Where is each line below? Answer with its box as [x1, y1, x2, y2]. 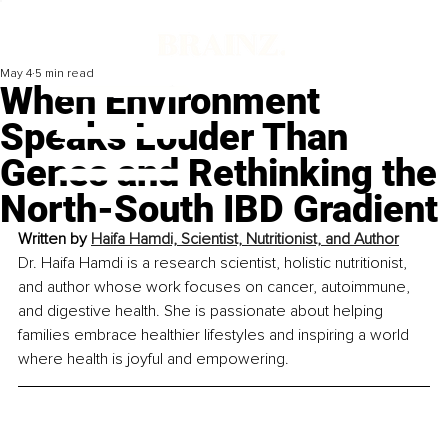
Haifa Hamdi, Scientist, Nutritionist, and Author [91, 229, 399, 250]
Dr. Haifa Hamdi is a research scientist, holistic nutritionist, [18, 253, 411, 274]
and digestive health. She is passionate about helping [18, 301, 387, 322]
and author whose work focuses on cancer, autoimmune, [18, 277, 414, 298]
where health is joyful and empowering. [18, 349, 289, 370]
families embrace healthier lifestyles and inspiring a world [18, 325, 413, 346]
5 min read [35, 66, 94, 82]
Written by [18, 229, 91, 250]
